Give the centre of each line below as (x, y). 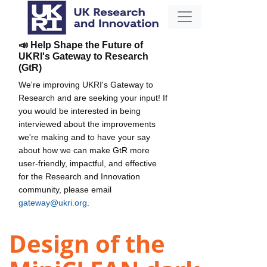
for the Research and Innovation (79, 176)
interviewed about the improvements (87, 124)
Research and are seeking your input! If (93, 97)
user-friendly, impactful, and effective (88, 163)
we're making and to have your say (84, 137)
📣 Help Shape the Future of (81, 45)
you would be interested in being (80, 111)
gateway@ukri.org (53, 202)
